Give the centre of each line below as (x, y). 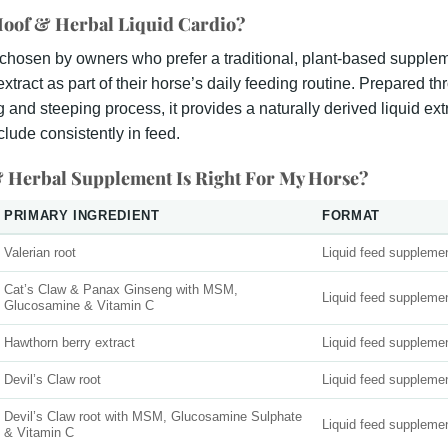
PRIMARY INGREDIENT (82, 215)
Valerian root (40, 252)
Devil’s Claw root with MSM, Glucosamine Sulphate (153, 416)
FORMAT (351, 215)
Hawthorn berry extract (70, 342)
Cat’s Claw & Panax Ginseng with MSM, (121, 289)
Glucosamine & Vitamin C (79, 305)
